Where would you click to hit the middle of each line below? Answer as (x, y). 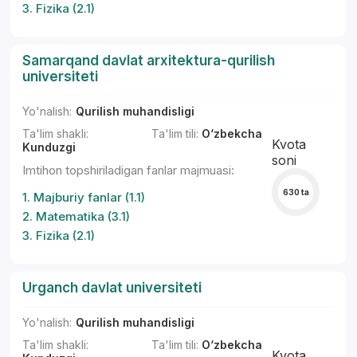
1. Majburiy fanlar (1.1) (84, 197)
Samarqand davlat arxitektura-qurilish (149, 61)
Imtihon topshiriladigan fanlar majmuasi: (129, 170)
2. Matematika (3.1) (76, 216)
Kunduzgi (49, 147)
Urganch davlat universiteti (112, 288)
